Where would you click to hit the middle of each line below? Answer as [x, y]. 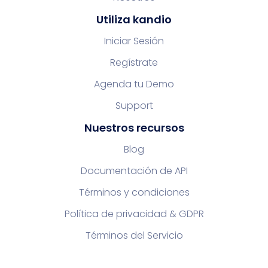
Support [134, 105]
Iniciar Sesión [134, 41]
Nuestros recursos [134, 127]
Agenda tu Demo [134, 84]
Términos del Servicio [134, 235]
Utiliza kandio [134, 19]
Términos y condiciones [134, 192]
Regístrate [134, 62]
